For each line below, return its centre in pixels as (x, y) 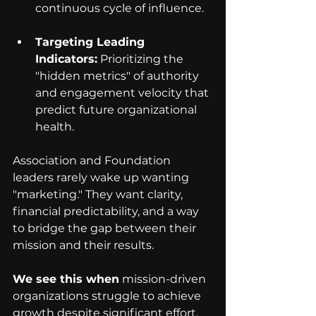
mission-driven (164, 279)
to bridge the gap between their (106, 229)
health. (55, 127)
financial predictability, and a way (107, 212)
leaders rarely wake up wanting (102, 178)
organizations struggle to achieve (108, 296)
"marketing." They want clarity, (99, 195)
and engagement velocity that (123, 93)
